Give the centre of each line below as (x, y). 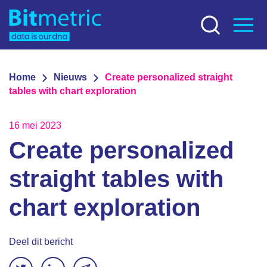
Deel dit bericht (41, 242)
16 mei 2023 (35, 125)
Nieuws (70, 77)
